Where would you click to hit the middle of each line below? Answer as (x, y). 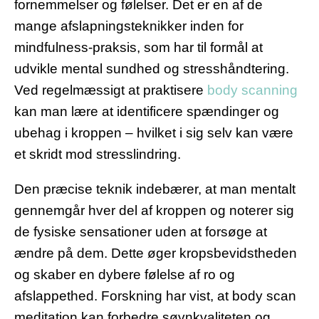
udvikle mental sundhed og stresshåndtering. (152, 69)
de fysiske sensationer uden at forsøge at (141, 232)
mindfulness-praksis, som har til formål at (138, 48)
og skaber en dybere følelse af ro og (125, 275)
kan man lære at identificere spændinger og (147, 112)
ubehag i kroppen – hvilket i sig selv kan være (154, 133)
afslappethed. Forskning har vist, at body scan (155, 296)
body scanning (252, 90)
